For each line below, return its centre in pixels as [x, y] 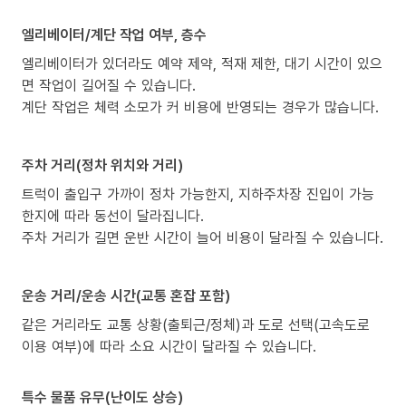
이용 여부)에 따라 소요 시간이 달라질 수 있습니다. [169, 347]
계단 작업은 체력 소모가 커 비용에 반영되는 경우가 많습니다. [200, 107]
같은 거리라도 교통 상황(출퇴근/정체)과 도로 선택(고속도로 [196, 325]
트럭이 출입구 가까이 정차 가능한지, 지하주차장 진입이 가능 [198, 194]
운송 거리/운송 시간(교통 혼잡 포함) [126, 296]
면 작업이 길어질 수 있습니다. [109, 86]
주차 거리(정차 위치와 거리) [102, 165]
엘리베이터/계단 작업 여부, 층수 [114, 35]
